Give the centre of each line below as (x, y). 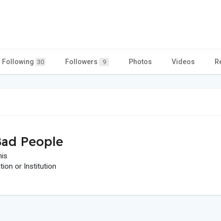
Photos (140, 61)
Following (19, 61)
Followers (82, 61)
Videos (183, 61)
